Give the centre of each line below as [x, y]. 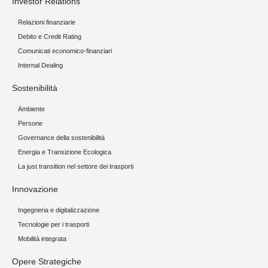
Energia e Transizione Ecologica [65, 152]
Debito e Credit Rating [50, 36]
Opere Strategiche [47, 261]
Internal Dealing [40, 65]
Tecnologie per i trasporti [54, 224]
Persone [30, 123]
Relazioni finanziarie [47, 22]
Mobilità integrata [42, 239]
